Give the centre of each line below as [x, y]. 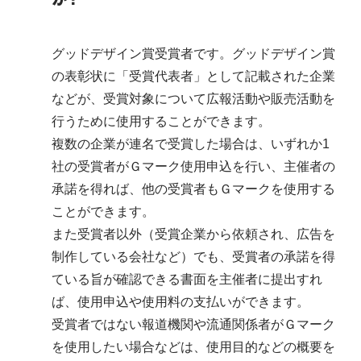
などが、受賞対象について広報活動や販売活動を [193, 99]
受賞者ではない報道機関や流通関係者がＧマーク [193, 324]
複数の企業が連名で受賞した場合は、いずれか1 [191, 144]
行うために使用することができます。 [161, 121]
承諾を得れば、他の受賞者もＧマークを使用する [193, 189]
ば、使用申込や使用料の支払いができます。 [180, 302]
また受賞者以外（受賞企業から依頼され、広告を [193, 234]
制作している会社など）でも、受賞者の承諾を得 [193, 257]
